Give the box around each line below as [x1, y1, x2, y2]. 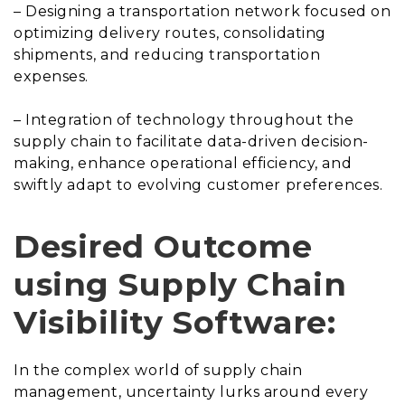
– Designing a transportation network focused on [14, 2, 391, 20]
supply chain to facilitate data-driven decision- [14, 132, 369, 150]
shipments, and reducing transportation [14, 45, 321, 63]
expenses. [14, 67, 89, 85]
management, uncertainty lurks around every [14, 382, 369, 400]
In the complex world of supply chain [14, 361, 303, 379]
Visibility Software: [14, 302, 336, 342]
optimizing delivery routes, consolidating [14, 24, 326, 42]
